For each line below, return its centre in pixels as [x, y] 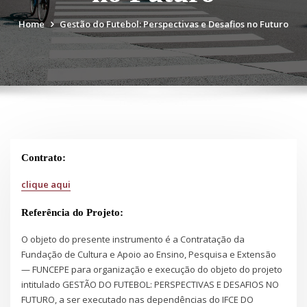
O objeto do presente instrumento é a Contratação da [133, 240]
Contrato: [44, 157]
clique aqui [46, 184]
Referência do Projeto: [73, 213]
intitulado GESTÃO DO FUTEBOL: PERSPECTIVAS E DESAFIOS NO [150, 285]
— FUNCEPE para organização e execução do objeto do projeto [152, 270]
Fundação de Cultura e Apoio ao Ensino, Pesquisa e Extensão [149, 255]
